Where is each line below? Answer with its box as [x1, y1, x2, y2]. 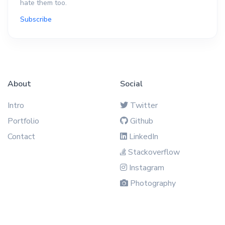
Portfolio [8, 115, 39, 127]
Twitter [130, 99, 158, 111]
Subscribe [20, 14, 52, 24]
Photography [130, 177, 176, 189]
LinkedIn [129, 131, 158, 142]
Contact [8, 131, 35, 142]
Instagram [129, 162, 164, 173]
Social [120, 78, 143, 89]
